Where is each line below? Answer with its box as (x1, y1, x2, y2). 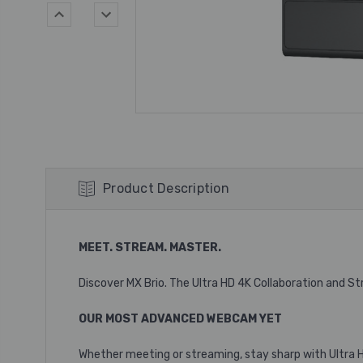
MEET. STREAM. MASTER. (79, 241, 221, 254)
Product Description (103, 181, 229, 196)
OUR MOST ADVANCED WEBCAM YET (79, 312, 282, 326)
